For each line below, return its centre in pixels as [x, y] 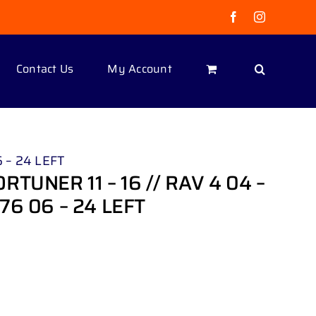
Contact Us [45, 68]
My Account [140, 68]
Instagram [287, 16]
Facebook [261, 16]
